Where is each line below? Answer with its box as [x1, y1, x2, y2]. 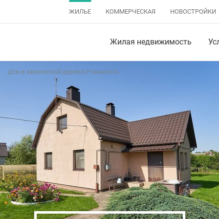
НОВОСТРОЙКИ [170, 8, 216, 15]
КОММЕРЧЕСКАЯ [106, 8, 155, 15]
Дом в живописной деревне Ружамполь [8, 68, 119, 75]
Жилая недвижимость [110, 37, 192, 46]
